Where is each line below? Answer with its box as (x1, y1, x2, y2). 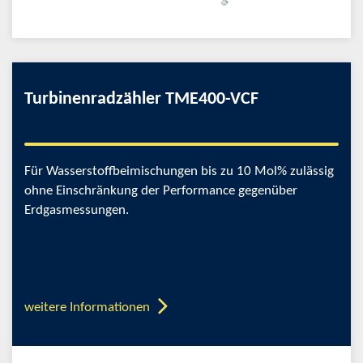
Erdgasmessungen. (24, 203, 129, 217)
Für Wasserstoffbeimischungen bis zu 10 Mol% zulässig (24, 164, 334, 178)
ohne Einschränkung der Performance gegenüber (24, 184, 297, 198)
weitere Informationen (24, 301, 150, 314)
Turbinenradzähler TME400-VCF (24, 90, 258, 109)
